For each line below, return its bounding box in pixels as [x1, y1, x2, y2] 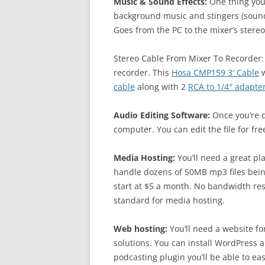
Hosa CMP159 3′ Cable [172, 67, 259, 78]
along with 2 [135, 81, 188, 92]
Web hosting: [114, 223, 167, 234]
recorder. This [114, 67, 172, 78]
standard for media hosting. [114, 195, 225, 206]
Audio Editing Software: [114, 109, 210, 121]
